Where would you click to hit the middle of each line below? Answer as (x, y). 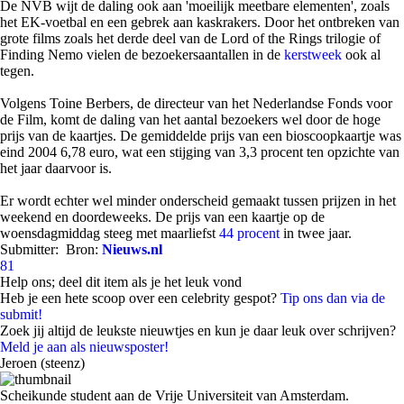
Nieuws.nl (132, 249)
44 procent (249, 233)
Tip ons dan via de (333, 298)
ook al (361, 55)
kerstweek (313, 55)
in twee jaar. (316, 233)
